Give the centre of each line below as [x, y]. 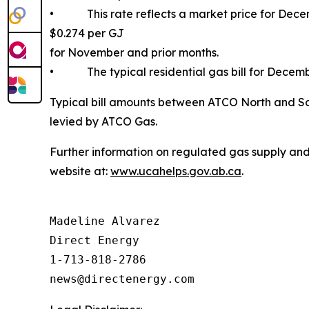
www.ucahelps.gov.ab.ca [176, 171]
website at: [80, 171]
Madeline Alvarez [105, 221]
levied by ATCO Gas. [103, 121]
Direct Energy [94, 240]
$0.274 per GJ [87, 33]
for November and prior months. [134, 52]
